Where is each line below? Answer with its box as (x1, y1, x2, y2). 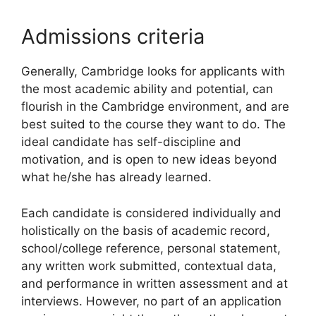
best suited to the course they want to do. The (21, 117, 286, 132)
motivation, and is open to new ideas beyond (21, 152, 277, 167)
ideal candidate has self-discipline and (21, 135, 241, 150)
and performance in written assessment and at (21, 276, 288, 291)
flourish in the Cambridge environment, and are (21, 99, 289, 114)
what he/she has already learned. (21, 170, 212, 185)
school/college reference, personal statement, (21, 241, 281, 255)
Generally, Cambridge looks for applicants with (21, 64, 285, 79)
